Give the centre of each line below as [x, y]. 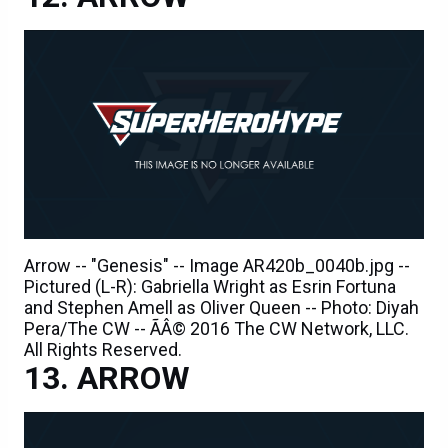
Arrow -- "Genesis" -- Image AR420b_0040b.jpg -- [217, 265]
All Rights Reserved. [103, 349]
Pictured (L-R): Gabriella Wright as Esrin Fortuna [210, 286]
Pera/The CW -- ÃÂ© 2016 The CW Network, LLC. [216, 328]
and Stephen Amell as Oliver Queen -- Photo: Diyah [221, 307]
